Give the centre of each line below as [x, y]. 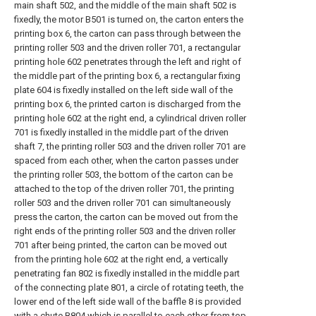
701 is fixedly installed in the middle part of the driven [121, 132]
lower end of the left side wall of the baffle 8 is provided [128, 302]
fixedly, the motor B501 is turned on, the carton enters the [129, 19]
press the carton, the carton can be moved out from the [126, 217]
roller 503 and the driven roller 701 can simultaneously [122, 203]
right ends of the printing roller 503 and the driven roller [125, 231]
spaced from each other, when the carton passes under [126, 160]
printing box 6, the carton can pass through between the [127, 34]
